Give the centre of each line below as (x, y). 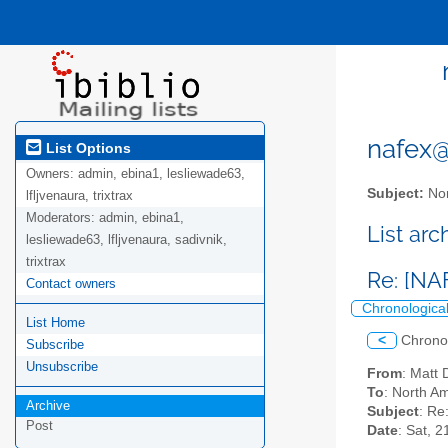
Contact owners (71, 284)
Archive (48, 406)
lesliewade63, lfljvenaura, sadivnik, (126, 240)
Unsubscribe (62, 367)
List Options (86, 147)
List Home (55, 323)
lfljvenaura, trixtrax (79, 196)
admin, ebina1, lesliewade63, (161, 174)
